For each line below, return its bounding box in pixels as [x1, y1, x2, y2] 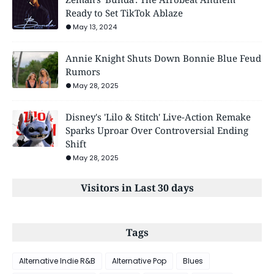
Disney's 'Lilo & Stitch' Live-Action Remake [65, 110, 251, 123]
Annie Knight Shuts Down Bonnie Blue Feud [65, 51, 261, 64]
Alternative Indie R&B [19, 255, 95, 266]
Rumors [65, 65, 100, 78]
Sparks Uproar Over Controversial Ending [65, 124, 248, 136]
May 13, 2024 [73, 21, 117, 32]
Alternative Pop [112, 255, 166, 266]
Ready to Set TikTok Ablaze [65, 6, 183, 19]
